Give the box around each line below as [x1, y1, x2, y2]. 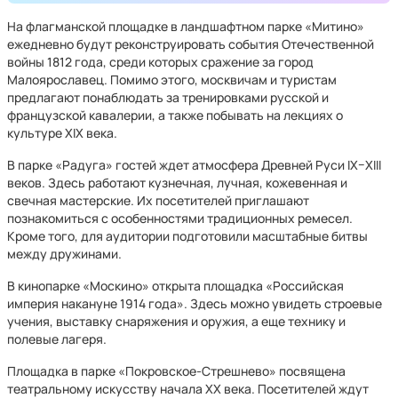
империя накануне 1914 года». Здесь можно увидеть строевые [7, 295, 382, 312]
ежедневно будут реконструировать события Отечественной [7, 36, 374, 52]
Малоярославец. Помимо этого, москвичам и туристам [7, 71, 337, 88]
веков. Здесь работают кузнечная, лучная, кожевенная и [7, 174, 347, 191]
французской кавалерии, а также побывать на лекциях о [7, 107, 343, 123]
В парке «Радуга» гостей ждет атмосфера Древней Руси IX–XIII [7, 156, 381, 173]
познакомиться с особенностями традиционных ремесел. [7, 210, 353, 227]
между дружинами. [7, 245, 122, 262]
